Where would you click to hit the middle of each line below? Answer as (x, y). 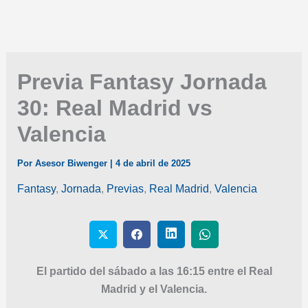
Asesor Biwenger (72, 164)
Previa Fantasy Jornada (142, 82)
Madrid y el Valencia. (154, 289)
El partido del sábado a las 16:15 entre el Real (154, 271)
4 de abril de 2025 (153, 164)
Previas (125, 189)
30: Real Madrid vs (114, 108)
